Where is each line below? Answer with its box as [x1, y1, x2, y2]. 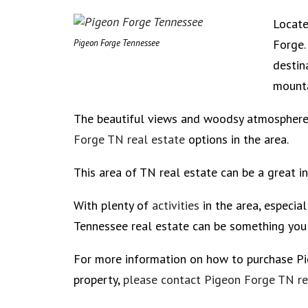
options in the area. [185, 131, 291, 147]
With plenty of [74, 197, 152, 213]
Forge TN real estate [74, 131, 185, 147]
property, [74, 272, 123, 287]
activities [152, 197, 199, 213]
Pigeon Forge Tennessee [74, 37, 159, 49]
